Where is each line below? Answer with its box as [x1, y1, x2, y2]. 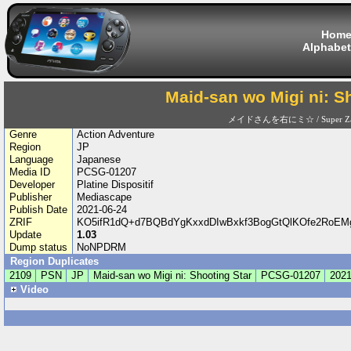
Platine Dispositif [77, 179, 154, 190]
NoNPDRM [77, 241, 127, 253]
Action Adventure [77, 128, 155, 140]
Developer [9, 179, 55, 190]
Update [9, 229, 42, 241]
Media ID [9, 166, 50, 178]
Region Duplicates [10, 255, 99, 267]
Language [9, 154, 53, 165]
